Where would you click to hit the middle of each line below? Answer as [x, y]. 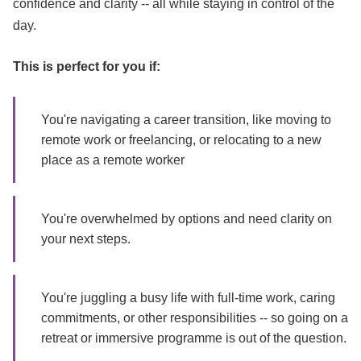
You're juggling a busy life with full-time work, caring [188, 298]
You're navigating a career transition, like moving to [186, 120]
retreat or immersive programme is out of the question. [194, 338]
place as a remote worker [113, 160]
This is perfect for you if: [87, 66]
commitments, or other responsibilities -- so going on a [195, 318]
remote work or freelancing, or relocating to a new [181, 140]
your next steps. [86, 239]
